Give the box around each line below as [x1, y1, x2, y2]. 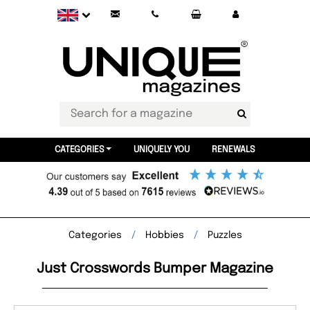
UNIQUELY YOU [133, 145, 190, 154]
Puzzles [207, 230, 242, 240]
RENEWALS [211, 145, 255, 154]
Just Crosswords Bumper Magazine [37, 262, 273, 276]
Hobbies [145, 230, 184, 240]
